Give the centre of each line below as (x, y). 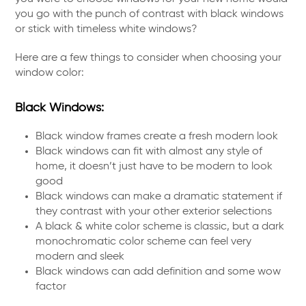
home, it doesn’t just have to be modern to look (154, 167)
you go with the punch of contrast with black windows (150, 15)
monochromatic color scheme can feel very (144, 242)
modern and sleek (80, 257)
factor (51, 287)
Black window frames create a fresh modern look (157, 137)
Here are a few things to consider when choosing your (149, 58)
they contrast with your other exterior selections (154, 212)
